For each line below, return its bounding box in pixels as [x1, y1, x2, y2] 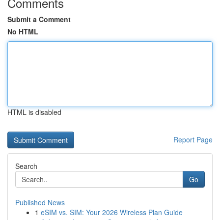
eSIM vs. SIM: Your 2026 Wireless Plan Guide [41, 207, 183, 217]
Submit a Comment [7, 14, 71, 24]
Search [15, 161, 37, 171]
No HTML [7, 27, 38, 36]
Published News [15, 197, 65, 207]
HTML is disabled [7, 107, 61, 117]
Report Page [173, 135, 213, 144]
